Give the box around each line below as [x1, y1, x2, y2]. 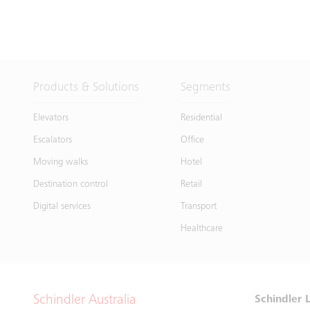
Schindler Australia [33, 293, 136, 308]
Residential [181, 113, 223, 123]
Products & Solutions [33, 81, 139, 94]
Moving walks [33, 157, 88, 167]
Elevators [33, 113, 69, 123]
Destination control [33, 179, 108, 190]
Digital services [33, 201, 91, 212]
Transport [181, 201, 217, 212]
